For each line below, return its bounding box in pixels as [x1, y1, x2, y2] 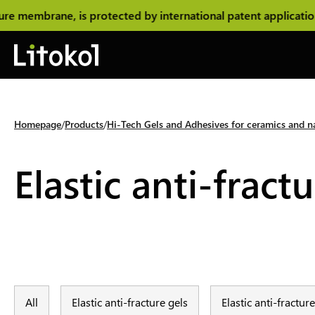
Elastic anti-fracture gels [72, 295, 188, 309]
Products [65, 117, 103, 131]
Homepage [14, 117, 61, 131]
